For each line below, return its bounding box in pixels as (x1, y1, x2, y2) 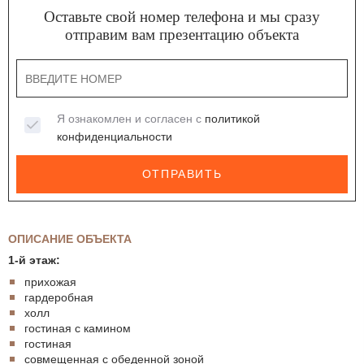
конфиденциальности (57, 130, 173, 144)
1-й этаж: (8, 253, 60, 266)
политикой (205, 112, 261, 126)
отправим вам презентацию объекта (65, 26, 299, 44)
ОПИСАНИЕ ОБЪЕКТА (8, 232, 132, 246)
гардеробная (24, 290, 93, 304)
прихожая (24, 275, 76, 288)
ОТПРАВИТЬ (141, 167, 223, 180)
